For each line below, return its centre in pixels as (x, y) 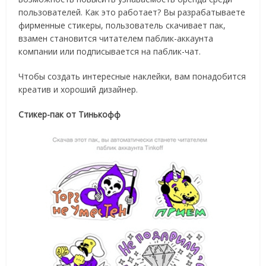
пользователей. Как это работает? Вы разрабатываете (132, 12)
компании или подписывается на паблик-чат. (110, 51)
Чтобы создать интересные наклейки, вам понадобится (132, 76)
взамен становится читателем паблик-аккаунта (116, 38)
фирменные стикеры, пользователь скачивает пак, (122, 25)
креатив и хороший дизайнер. (78, 89)
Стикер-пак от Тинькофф (70, 114)
